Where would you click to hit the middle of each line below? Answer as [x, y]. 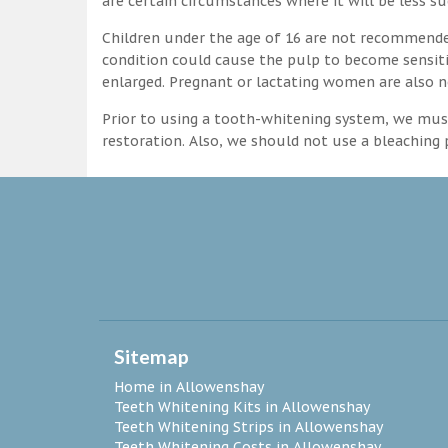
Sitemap [151, 356]
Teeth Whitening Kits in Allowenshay [242, 406]
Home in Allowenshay [189, 386]
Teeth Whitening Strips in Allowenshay [248, 426]
